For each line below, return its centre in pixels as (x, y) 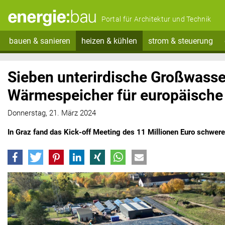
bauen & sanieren (39, 41)
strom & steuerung (181, 41)
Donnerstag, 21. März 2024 (52, 113)
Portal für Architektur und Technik (156, 19)
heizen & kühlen (109, 41)
